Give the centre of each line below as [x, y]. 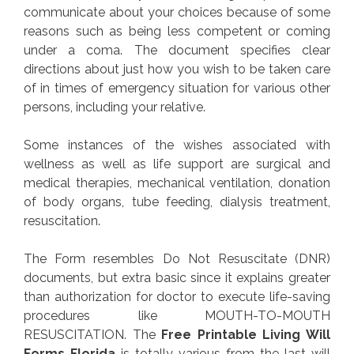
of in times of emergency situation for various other [177, 88]
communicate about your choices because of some [177, 13]
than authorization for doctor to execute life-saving [177, 297]
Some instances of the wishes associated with [177, 145]
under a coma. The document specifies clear [177, 51]
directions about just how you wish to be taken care [177, 70]
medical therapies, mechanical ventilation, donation [177, 183]
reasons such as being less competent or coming [177, 32]
